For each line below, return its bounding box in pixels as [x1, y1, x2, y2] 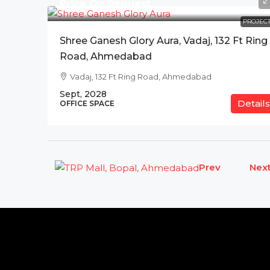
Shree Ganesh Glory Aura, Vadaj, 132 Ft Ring [60, 35, 268, 47]
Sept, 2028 [60, 89, 107, 100]
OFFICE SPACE [60, 99, 115, 108]
